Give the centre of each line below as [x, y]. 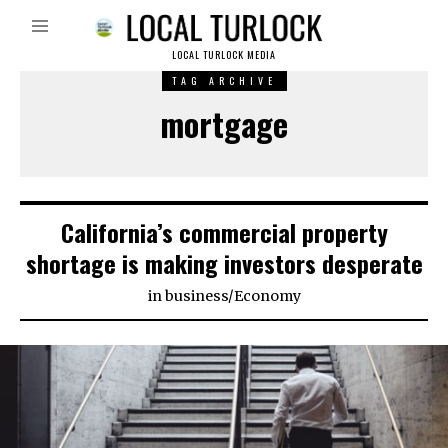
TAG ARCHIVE [224, 81]
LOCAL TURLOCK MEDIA [224, 55]
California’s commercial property [224, 232]
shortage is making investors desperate [224, 263]
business [196, 296]
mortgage [224, 124]
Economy [267, 296]
